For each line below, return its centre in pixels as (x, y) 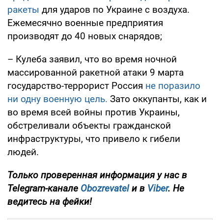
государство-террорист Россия (76, 85)
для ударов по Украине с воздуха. (114, 9)
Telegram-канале (44, 188)
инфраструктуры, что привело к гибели (94, 138)
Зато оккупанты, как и (157, 99)
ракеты (23, 9)
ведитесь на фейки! (50, 201)
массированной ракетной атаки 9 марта (96, 72)
